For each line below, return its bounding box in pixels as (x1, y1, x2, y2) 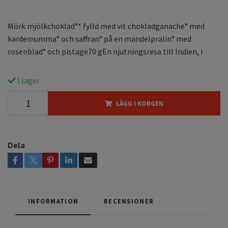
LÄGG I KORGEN (116, 99, 163, 107)
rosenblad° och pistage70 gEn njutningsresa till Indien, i (8, 46, 203, 56)
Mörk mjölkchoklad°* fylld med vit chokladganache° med (8, 20, 205, 31)
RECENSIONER (104, 196, 154, 205)
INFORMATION (28, 196, 79, 205)
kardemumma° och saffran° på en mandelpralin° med (8, 33, 191, 44)
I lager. (16, 75, 41, 85)
